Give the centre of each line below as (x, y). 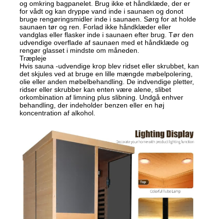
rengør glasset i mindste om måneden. (80, 51)
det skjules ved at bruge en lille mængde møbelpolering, (106, 74)
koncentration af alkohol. (58, 113)
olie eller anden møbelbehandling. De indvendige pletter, (107, 82)
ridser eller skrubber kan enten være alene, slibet (96, 90)
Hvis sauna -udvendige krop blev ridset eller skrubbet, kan (109, 66)
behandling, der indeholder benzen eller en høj (92, 105)
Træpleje (33, 58)
